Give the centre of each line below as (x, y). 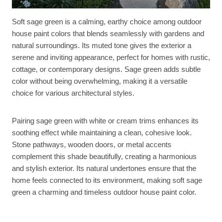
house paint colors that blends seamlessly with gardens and (108, 33)
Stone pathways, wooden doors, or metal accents (92, 144)
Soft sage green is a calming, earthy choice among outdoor (107, 21)
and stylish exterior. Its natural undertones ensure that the (104, 168)
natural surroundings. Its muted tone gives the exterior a (102, 45)
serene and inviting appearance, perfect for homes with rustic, (111, 57)
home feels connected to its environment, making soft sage (107, 180)
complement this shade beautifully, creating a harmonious (104, 156)
